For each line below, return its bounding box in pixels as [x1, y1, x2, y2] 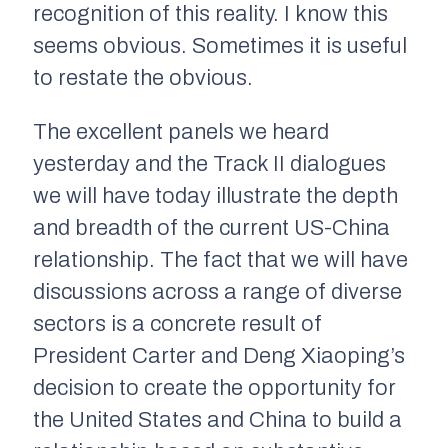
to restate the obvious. [33, 65, 253, 90]
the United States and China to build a [33, 407, 402, 432]
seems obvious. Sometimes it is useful [33, 33, 407, 58]
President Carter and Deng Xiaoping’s [33, 343, 405, 368]
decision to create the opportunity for [33, 375, 396, 400]
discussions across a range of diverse [33, 279, 402, 304]
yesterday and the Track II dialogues [33, 151, 386, 176]
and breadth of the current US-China [33, 215, 390, 240]
